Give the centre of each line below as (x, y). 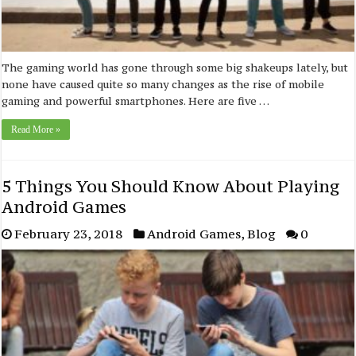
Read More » (36, 130)
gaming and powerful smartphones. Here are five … (136, 101)
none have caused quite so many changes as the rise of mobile (163, 85)
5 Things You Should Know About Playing (171, 187)
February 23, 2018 (69, 234)
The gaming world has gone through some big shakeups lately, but (175, 68)
